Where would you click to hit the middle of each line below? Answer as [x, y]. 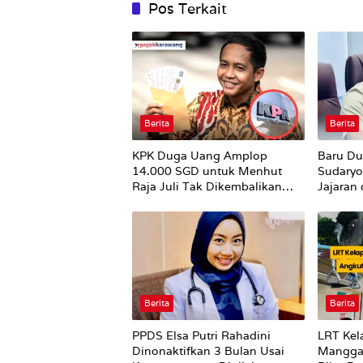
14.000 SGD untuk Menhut [207, 171]
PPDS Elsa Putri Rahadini [201, 336]
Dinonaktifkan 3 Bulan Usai [208, 351]
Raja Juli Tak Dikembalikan [207, 187]
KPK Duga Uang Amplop [200, 156]
